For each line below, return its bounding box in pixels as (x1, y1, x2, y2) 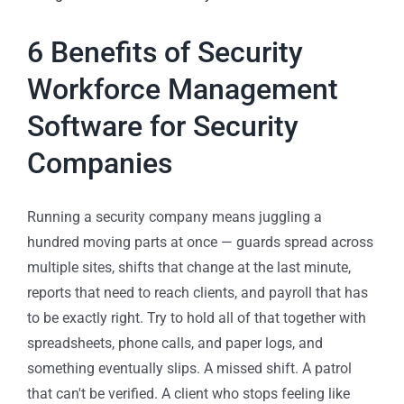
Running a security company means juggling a (27, 208, 322, 226)
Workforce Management (27, 72, 338, 107)
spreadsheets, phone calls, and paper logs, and (27, 335, 323, 353)
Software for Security (27, 109, 298, 144)
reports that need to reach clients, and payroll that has (27, 284, 368, 302)
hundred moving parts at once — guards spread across (27, 234, 373, 252)
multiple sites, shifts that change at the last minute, (27, 259, 351, 277)
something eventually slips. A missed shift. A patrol (27, 360, 352, 378)
